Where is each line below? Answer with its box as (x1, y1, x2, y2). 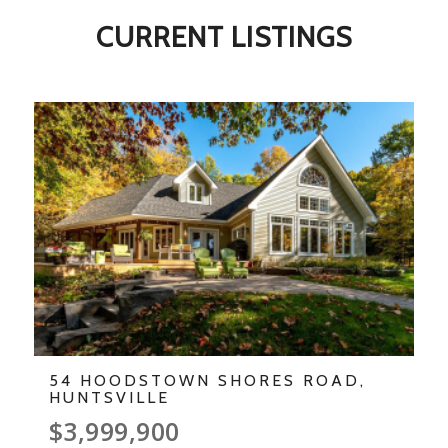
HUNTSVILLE (48, 387, 170, 407)
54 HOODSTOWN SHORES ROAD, (48, 370, 366, 390)
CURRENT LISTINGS (95, 19, 352, 54)
